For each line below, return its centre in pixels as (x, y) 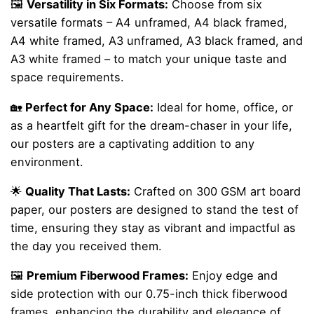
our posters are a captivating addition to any (132, 143)
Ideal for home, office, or (223, 107)
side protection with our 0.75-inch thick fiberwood (149, 294)
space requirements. (67, 77)
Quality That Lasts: (78, 191)
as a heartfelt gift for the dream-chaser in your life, (151, 125)
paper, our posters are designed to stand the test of (155, 209)
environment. (47, 162)
